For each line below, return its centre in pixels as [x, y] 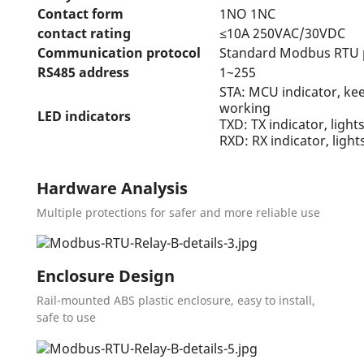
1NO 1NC [247, 13]
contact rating [84, 33]
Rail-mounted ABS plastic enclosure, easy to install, [176, 301]
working [245, 108]
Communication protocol [119, 52]
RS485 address [83, 72]
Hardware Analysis [112, 188]
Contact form [80, 13]
